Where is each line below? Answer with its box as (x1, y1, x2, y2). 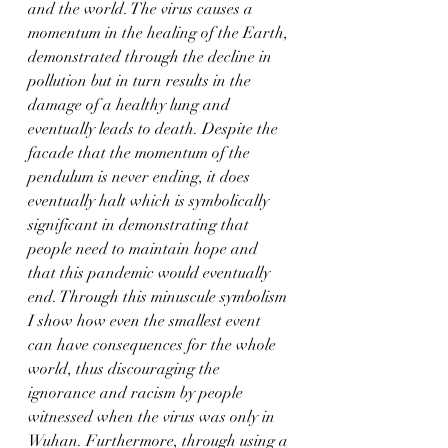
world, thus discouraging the (28, 358, 224, 379)
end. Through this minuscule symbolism (28, 286, 291, 307)
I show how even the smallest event (28, 310, 265, 331)
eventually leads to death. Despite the (28, 118, 282, 139)
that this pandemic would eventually (28, 262, 274, 283)
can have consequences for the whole (28, 334, 280, 355)
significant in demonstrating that (28, 214, 253, 235)
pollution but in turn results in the (28, 70, 255, 91)
